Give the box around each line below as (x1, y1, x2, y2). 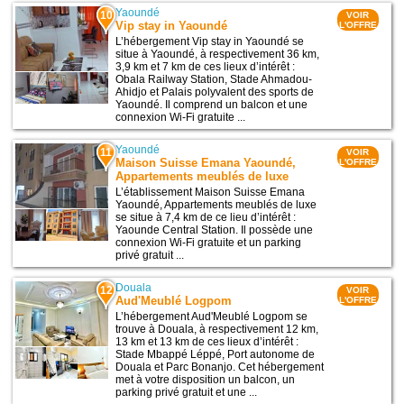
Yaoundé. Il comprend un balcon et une (115, 97, 308, 111)
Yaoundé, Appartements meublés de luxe (115, 197, 317, 211)
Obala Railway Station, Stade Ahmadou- (115, 72, 313, 86)
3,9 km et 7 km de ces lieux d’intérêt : (115, 60, 296, 73)
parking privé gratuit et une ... (115, 385, 258, 399)
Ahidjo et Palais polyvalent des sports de (115, 85, 315, 98)
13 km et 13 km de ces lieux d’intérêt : (115, 335, 299, 348)
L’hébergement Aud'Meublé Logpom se (115, 309, 308, 323)
